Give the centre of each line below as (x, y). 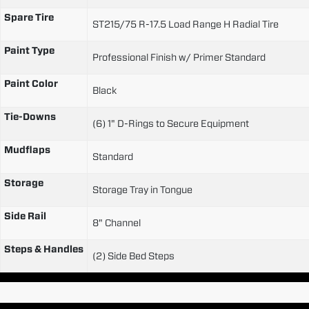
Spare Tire (29, 17)
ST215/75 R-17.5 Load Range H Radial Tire (186, 24)
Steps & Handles (44, 249)
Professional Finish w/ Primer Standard (179, 57)
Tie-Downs (30, 116)
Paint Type (29, 50)
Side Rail (25, 216)
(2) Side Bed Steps (133, 256)
